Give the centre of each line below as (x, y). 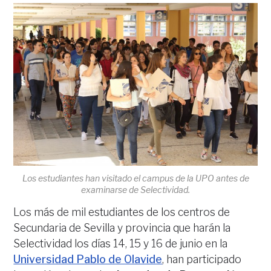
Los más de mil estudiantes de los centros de (122, 212)
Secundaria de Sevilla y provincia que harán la (122, 228)
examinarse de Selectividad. (135, 190)
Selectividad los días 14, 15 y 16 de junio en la (121, 244)
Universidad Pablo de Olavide (88, 260)
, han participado (202, 260)
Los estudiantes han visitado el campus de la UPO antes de (135, 178)
